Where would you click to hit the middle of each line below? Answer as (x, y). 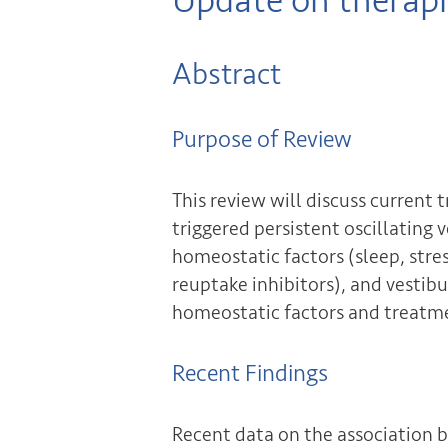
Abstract (226, 75)
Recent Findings (250, 373)
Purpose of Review (262, 139)
